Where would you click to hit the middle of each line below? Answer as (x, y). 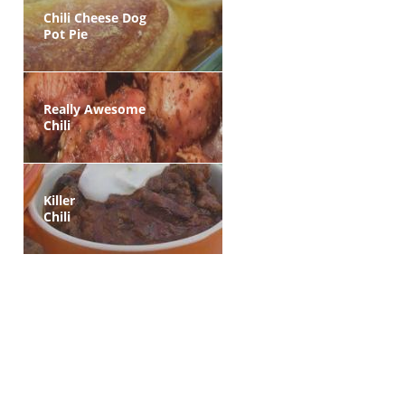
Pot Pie (66, 34)
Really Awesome (94, 109)
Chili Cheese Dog (95, 18)
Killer (59, 200)
